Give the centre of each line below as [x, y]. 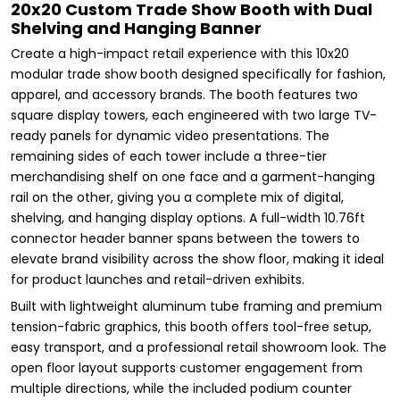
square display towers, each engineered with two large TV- [194, 115]
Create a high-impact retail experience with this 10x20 [180, 53]
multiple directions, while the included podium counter [181, 388]
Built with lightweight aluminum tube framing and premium [196, 306]
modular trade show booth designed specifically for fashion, [198, 74]
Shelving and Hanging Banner [136, 28]
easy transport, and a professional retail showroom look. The [199, 347]
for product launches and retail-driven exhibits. [158, 279]
